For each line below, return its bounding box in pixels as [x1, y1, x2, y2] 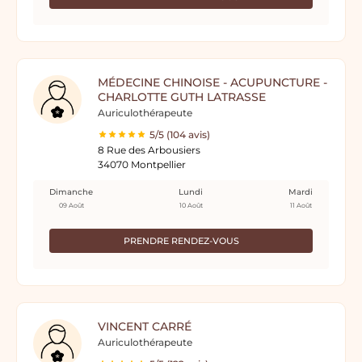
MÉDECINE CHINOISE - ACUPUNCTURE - [98, 75, 327, 90]
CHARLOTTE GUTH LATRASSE [98, 90, 266, 104]
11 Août [289, 201, 312, 209]
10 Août [179, 201, 203, 209]
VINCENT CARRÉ [98, 319, 192, 334]
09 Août [58, 201, 84, 209]
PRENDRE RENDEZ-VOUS [123, 235, 239, 246]
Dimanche [49, 187, 93, 197]
